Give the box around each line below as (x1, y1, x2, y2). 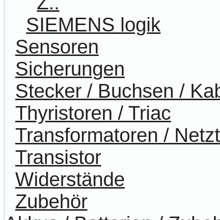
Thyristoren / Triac (15, 102, 171, 124)
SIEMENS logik (26, 14, 161, 36)
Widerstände (15, 168, 125, 191)
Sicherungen (15, 58, 125, 80)
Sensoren (15, 36, 99, 58)
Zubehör (15, 191, 87, 213)
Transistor (15, 146, 101, 168)
